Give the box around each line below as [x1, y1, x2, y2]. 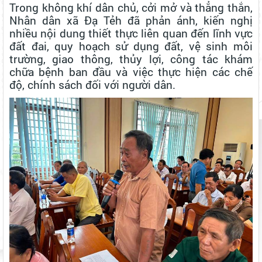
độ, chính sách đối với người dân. [9, 77, 175, 92]
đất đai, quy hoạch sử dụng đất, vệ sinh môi [9, 38, 253, 53]
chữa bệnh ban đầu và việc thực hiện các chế [9, 64, 253, 79]
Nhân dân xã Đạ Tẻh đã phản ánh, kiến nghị [9, 12, 253, 27]
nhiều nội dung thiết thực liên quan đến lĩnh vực [9, 25, 253, 40]
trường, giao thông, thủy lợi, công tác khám [9, 51, 253, 66]
